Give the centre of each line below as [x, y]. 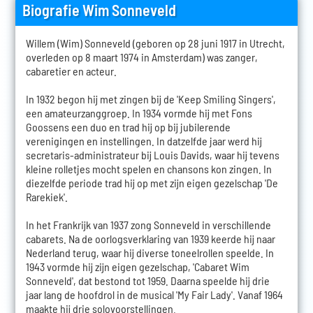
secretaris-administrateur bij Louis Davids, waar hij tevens [152, 155]
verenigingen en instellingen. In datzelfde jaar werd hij [144, 141]
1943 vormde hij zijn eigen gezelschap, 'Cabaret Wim [137, 267]
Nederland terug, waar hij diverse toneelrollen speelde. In [150, 253]
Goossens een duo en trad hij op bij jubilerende [128, 127]
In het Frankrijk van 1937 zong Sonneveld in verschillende [148, 225]
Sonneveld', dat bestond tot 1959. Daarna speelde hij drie [147, 281]
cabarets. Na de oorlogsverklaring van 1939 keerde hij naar [150, 239]
